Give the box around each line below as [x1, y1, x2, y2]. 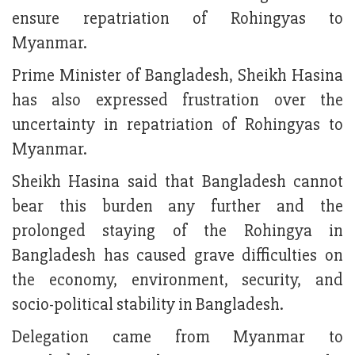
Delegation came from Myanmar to [12, 326, 343, 349]
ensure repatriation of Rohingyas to [12, 8, 343, 30]
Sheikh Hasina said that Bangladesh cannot [12, 171, 343, 193]
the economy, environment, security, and [12, 269, 343, 292]
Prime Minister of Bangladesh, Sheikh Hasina [12, 65, 343, 87]
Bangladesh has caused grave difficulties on [12, 245, 343, 267]
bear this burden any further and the [12, 196, 343, 218]
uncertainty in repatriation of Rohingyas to [12, 114, 343, 136]
